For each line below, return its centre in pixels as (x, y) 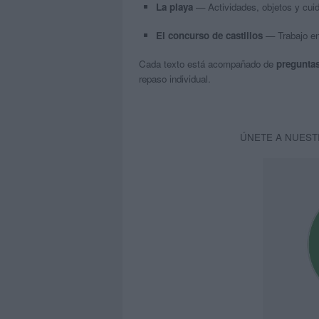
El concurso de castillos (209, 36)
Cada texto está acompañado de (207, 64)
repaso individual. (174, 79)
